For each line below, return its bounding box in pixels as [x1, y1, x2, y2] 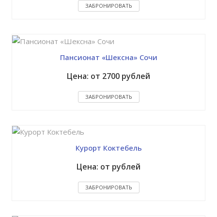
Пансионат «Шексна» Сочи [60, 52, 157, 62]
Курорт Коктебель [75, 143, 142, 153]
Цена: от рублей [77, 161, 140, 172]
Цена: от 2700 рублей [67, 70, 150, 81]
